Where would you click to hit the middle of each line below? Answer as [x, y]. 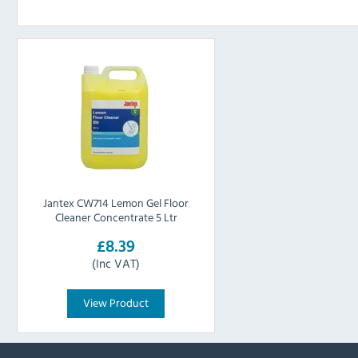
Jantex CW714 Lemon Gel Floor [116, 203]
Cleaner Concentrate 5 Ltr [116, 217]
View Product [116, 303]
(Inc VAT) [116, 263]
